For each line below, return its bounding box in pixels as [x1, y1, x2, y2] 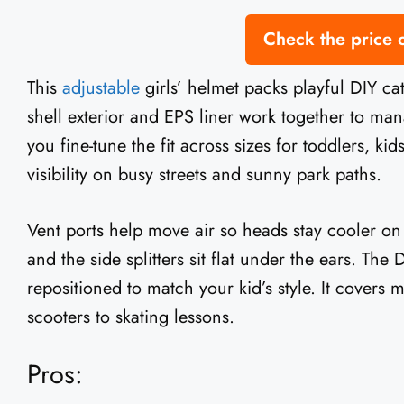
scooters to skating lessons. [27, 304, 234, 331]
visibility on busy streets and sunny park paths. [27, 161, 381, 188]
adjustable [62, 75, 140, 102]
